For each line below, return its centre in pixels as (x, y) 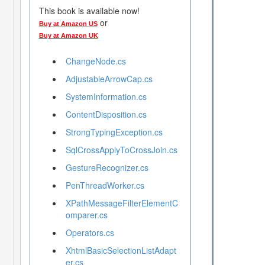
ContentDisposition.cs (106, 114)
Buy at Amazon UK (68, 36)
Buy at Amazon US (68, 24)
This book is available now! (89, 11)
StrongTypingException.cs (114, 132)
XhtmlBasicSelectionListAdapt (121, 251)
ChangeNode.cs (96, 61)
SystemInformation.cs (106, 97)
